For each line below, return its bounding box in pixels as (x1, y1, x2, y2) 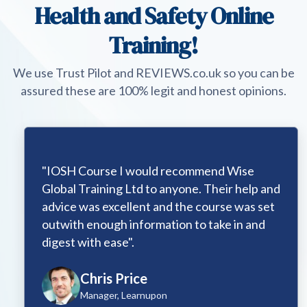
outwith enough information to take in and (34, 217, 258, 232)
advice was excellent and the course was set (34, 199, 267, 214)
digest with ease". (34, 234, 127, 250)
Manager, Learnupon (73, 289, 160, 302)
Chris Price (73, 270, 140, 287)
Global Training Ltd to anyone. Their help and (34, 181, 273, 197)
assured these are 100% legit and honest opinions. (21, 83, 286, 99)
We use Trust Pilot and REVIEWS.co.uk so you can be (12, 65, 295, 81)
